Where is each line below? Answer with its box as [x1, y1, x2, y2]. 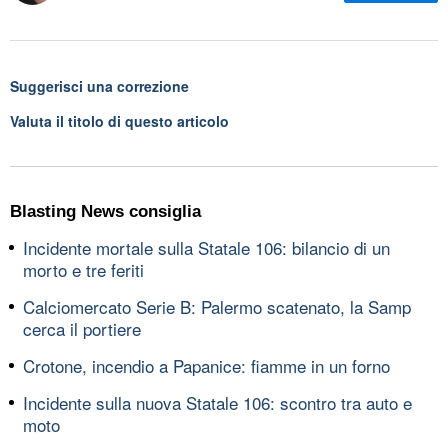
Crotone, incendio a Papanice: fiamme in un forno [23, 352, 390, 378]
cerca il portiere [23, 315, 141, 341]
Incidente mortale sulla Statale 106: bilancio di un [23, 234, 390, 260]
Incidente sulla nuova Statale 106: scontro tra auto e [23, 389, 412, 415]
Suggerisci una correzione [10, 75, 189, 96]
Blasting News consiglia [10, 201, 201, 221]
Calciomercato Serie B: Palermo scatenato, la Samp [23, 293, 411, 319]
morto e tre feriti [23, 256, 144, 282]
